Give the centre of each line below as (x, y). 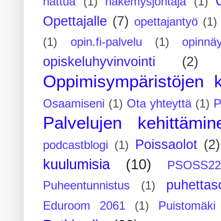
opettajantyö (166, 21)
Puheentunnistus (87, 185)
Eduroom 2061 (84, 205)
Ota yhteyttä (159, 103)
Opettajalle (75, 21)
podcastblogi (76, 145)
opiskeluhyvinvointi (99, 61)
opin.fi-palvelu (106, 42)
